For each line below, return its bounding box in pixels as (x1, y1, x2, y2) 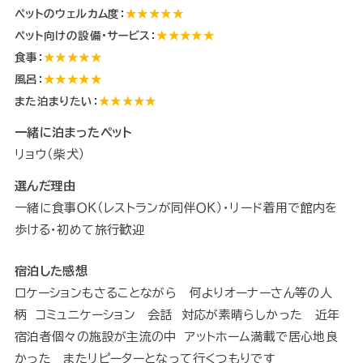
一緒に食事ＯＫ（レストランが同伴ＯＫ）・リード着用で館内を (14, 201, 338, 214)
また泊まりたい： (14, 95, 99, 107)
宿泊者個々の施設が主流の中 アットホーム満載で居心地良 (14, 330, 339, 343)
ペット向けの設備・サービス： (14, 29, 157, 41)
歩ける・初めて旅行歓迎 (14, 223, 145, 236)
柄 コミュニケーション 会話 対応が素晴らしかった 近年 (14, 308, 340, 321)
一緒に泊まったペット (14, 126, 133, 139)
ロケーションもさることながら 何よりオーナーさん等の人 (14, 286, 333, 299)
